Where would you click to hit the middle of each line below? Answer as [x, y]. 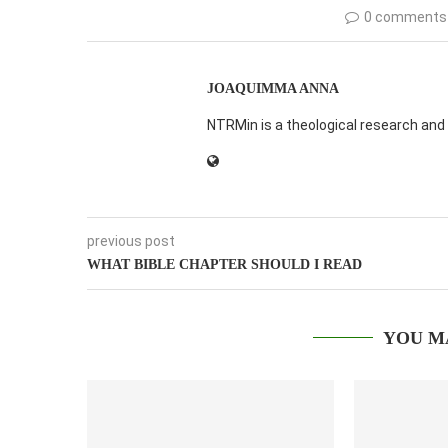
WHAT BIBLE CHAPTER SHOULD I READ [224, 264]
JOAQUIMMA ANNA [273, 88]
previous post [131, 240]
